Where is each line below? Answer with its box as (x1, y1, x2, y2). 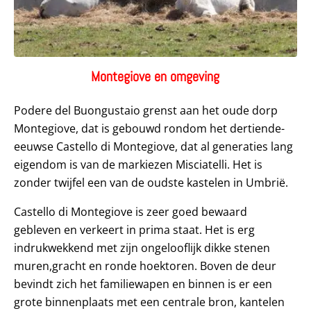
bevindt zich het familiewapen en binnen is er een (14, 276, 272, 292)
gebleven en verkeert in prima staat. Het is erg (14, 221, 255, 237)
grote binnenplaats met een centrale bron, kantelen (14, 294, 285, 310)
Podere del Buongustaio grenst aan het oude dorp (14, 102, 278, 118)
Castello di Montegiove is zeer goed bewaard (14, 203, 247, 219)
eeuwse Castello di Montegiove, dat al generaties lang (14, 138, 293, 154)
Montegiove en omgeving (91, 67, 220, 85)
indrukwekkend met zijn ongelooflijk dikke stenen (14, 239, 270, 255)
